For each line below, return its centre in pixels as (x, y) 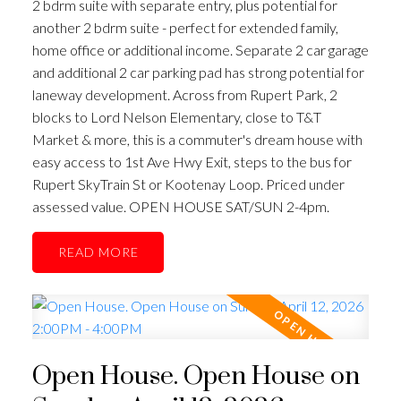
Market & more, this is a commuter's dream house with (197, 139)
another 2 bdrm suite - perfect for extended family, (185, 27)
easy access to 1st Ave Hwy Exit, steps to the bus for (192, 161)
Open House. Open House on (196, 377)
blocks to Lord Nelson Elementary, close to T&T (176, 116)
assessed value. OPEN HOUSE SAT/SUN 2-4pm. (180, 206)
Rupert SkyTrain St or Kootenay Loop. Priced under (188, 183)
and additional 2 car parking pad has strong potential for (198, 72)
